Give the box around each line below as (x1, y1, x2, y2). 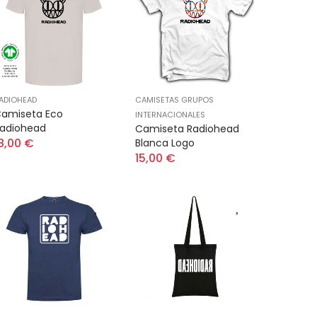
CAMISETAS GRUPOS (135, 94, 214, 105)
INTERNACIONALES (135, 109, 205, 120)
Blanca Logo (135, 136, 195, 150)
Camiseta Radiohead (135, 122, 239, 136)
